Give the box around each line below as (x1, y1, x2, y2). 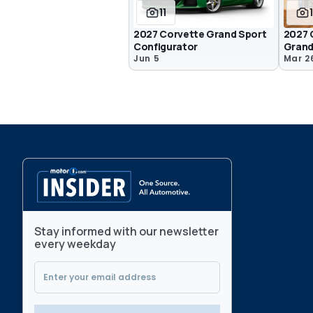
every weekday (34, 236, 116, 252)
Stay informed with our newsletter (34, 224, 219, 240)
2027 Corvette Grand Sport (133, 27, 267, 41)
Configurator (133, 39, 198, 53)
